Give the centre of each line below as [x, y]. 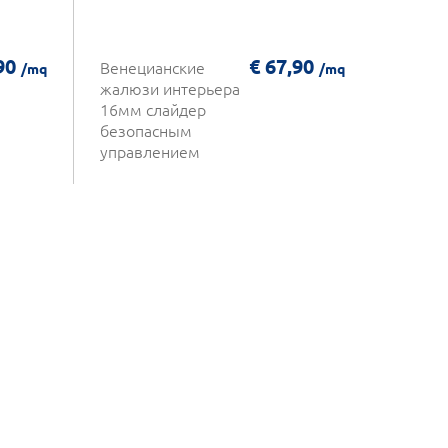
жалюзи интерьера [169, 88]
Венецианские [152, 67]
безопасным [145, 130]
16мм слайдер [152, 109]
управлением [149, 151]
